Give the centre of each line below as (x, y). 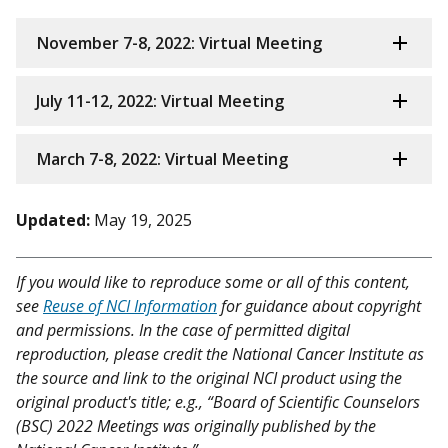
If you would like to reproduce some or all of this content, (213, 282)
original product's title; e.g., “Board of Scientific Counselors (218, 402)
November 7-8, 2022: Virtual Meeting (179, 43)
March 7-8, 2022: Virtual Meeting (162, 159)
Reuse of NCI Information (130, 306)
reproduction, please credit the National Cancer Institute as (220, 354)
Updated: (53, 220)
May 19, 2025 (143, 220)
